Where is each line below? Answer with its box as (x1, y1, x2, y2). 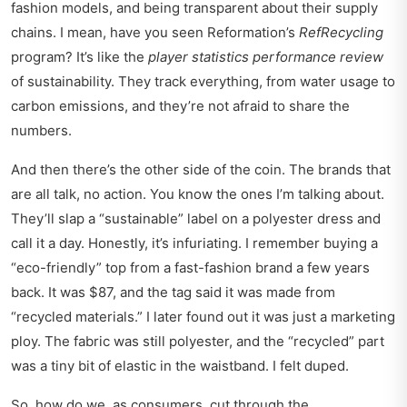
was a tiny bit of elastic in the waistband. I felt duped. (11, 357, 349, 375)
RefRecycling (299, 24, 383, 42)
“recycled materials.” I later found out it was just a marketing (11, 308, 395, 326)
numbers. (11, 122, 72, 140)
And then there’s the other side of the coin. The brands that (11, 161, 391, 179)
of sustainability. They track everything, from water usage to (11, 73, 395, 91)
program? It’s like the (11, 48, 148, 66)
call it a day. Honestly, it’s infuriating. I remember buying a (11, 234, 378, 253)
